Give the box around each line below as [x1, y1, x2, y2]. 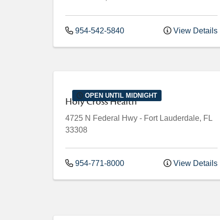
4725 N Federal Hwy [65, 114, 137, 122]
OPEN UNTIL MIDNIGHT [83, 91, 158, 99]
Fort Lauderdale [144, 114, 199, 122]
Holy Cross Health [65, 95, 137, 108]
